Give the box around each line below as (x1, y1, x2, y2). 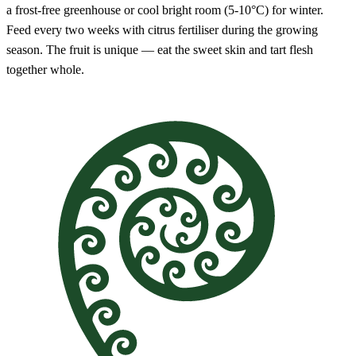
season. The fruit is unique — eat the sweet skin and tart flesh (6, 42, 313, 56)
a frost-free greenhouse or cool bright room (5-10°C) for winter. (6, 2, 323, 17)
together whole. (6, 62, 84, 76)
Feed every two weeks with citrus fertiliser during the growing (6, 22, 318, 37)
